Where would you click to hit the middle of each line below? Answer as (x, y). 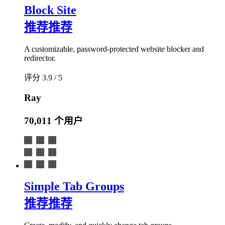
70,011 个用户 (53, 121)
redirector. (40, 58)
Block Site (50, 10)
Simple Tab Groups (74, 187)
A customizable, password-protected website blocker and (114, 49)
